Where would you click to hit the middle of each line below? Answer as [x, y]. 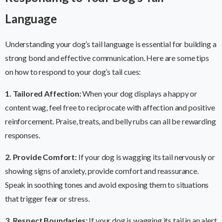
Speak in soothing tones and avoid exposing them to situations [107, 185]
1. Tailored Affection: [43, 94]
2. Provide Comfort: [41, 157]
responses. [23, 135]
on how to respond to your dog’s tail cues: [73, 72]
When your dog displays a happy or [139, 94]
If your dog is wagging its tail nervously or [146, 157]
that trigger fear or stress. [47, 199]
